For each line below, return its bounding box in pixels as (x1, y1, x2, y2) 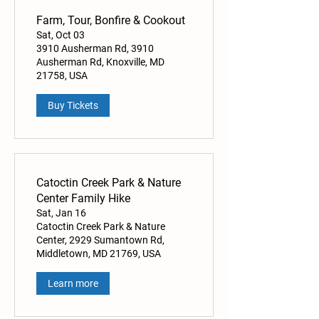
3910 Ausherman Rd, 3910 (36, 43, 154, 55)
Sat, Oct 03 (36, 29, 85, 41)
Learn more (48, 277, 98, 289)
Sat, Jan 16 (36, 207, 86, 219)
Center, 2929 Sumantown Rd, (36, 234, 164, 246)
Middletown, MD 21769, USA (36, 248, 161, 260)
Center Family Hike (36, 192, 130, 206)
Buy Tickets (48, 99, 98, 111)
